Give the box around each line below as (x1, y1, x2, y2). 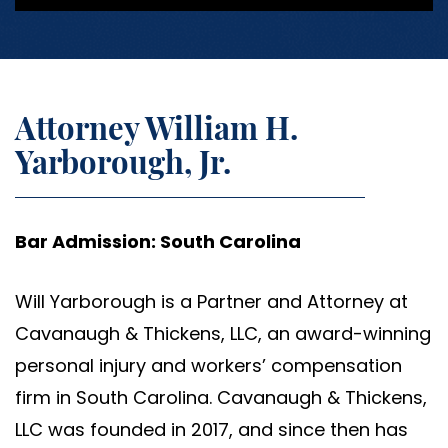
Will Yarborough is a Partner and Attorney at (15, 289, 408, 315)
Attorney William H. (15, 106, 298, 149)
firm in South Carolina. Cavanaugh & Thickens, (15, 385, 427, 411)
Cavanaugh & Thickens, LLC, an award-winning (15, 321, 431, 347)
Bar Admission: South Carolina (15, 229, 301, 255)
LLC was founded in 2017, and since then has (15, 417, 408, 443)
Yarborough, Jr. (15, 140, 231, 183)
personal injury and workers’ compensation (15, 353, 402, 379)
